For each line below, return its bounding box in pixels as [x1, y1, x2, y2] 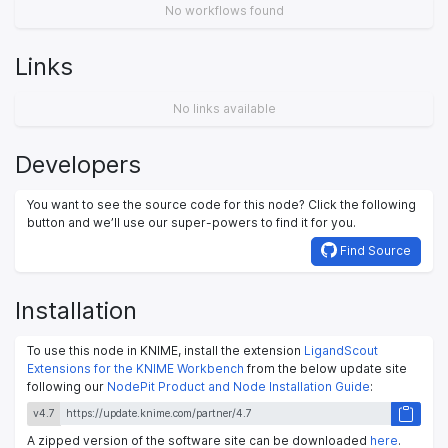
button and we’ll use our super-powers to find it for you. [27, 214, 356, 230]
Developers [15, 149, 141, 179]
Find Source [337, 243, 411, 259]
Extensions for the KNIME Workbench [27, 360, 244, 376]
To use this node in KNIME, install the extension [27, 342, 304, 358]
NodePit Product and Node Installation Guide [107, 378, 370, 394]
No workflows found [164, 3, 284, 19]
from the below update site [244, 360, 407, 376]
